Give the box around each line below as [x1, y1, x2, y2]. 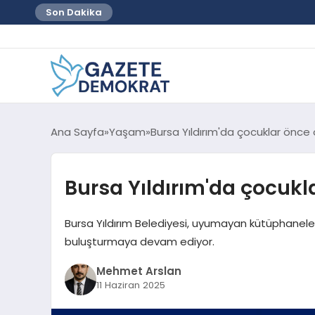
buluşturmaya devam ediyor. [64, 233, 214, 249]
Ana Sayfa [51, 124, 104, 139]
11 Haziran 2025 [96, 278, 165, 292]
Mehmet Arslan [96, 264, 181, 279]
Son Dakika [46, 6, 102, 19]
